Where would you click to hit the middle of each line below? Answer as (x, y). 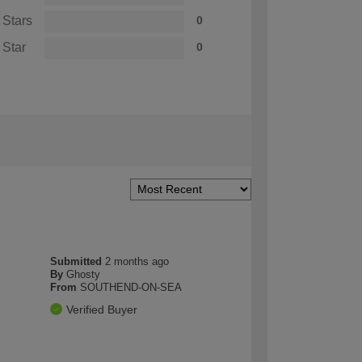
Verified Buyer (102, 309)
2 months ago (137, 261)
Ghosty (84, 274)
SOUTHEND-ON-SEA (131, 287)
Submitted (78, 261)
